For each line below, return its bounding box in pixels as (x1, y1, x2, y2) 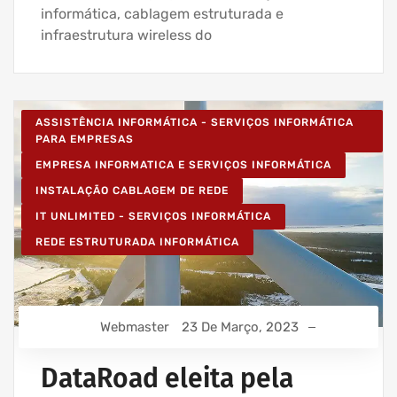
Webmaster (100, 318, 169, 335)
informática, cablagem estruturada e (41, 5, 284, 23)
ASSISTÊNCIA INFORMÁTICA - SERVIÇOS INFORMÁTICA (35, 116, 354, 129)
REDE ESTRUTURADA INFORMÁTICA (35, 236, 239, 249)
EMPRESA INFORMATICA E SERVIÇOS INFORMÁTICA (35, 159, 331, 172)
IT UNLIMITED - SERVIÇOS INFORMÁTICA (35, 210, 271, 223)
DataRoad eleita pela (41, 362, 293, 394)
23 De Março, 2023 (182, 318, 299, 335)
